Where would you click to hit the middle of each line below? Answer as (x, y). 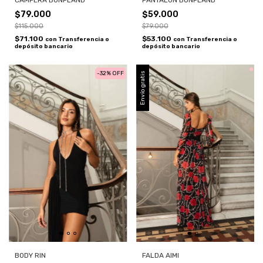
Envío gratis (142, 87)
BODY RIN (30, 255)
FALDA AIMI (160, 255)
